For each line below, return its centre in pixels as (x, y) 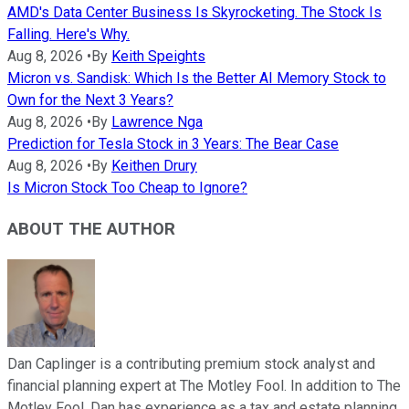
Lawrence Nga (157, 122)
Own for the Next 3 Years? (90, 100)
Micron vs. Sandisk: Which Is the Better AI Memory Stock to (197, 79)
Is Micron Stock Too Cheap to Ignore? (127, 188)
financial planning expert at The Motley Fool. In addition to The (204, 385)
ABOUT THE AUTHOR (91, 229)
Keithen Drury (154, 166)
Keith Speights (158, 57)
